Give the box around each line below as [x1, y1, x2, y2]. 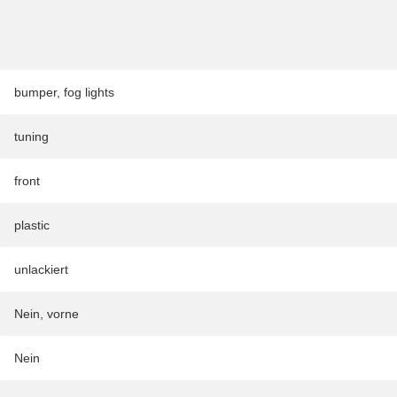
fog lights [64, 84, 114, 99]
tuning [14, 128, 49, 144]
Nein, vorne [14, 306, 79, 321]
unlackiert [14, 261, 68, 276]
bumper [14, 84, 57, 99]
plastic [14, 217, 50, 232]
